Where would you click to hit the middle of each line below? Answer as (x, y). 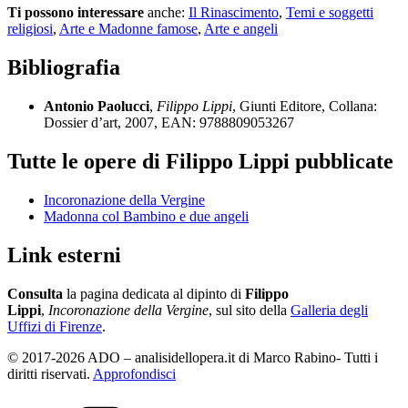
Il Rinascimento (234, 13)
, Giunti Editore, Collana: (305, 107)
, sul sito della (250, 310)
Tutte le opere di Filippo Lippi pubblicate (200, 162)
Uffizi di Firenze (55, 326)
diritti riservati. (50, 373)
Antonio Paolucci (97, 107)
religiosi (30, 29)
